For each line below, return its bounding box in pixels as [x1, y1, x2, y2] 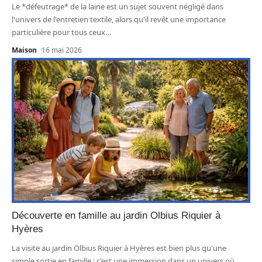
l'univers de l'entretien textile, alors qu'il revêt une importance [12, 13, 226, 25]
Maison [12, 44, 37, 55]
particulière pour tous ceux [12, 26, 105, 37]
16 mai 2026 [42, 44, 82, 55]
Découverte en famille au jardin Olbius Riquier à [12, 210, 220, 222]
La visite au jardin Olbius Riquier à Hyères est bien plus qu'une [12, 243, 226, 254]
